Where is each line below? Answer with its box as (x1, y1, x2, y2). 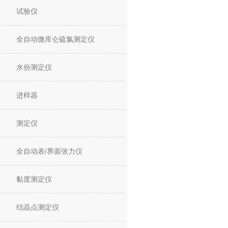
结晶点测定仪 (16, 203, 59, 211)
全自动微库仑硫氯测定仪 (16, 35, 95, 43)
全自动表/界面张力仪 (16, 147, 82, 155)
